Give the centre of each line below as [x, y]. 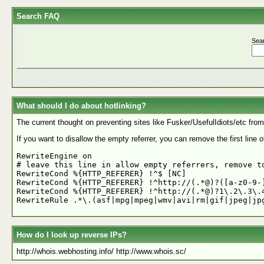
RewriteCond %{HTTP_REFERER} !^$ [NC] [101, 173]
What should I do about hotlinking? [81, 106]
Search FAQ [38, 16]
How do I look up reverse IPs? [72, 235]
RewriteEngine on [54, 156]
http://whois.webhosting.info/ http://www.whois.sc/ [101, 251]
